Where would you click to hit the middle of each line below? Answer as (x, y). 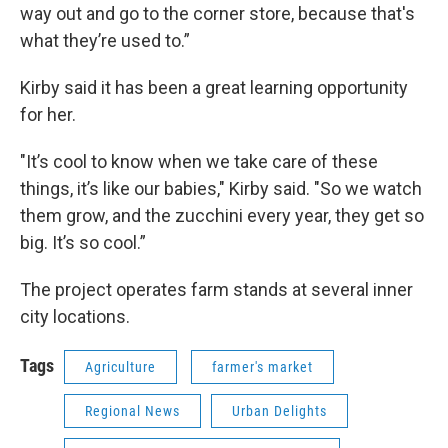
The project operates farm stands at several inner (216, 290)
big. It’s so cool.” (83, 243)
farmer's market (262, 367)
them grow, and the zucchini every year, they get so (222, 216)
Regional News (132, 411)
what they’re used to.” (105, 41)
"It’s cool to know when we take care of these (199, 162)
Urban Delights (279, 411)
